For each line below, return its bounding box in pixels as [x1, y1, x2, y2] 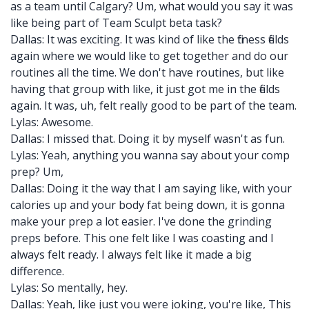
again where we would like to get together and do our [10, 48, 288, 63]
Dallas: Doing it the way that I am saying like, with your [10, 181, 292, 196]
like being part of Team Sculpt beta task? [10, 15, 222, 30]
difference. [10, 263, 64, 279]
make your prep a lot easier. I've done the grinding [10, 214, 272, 229]
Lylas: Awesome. [10, 114, 93, 130]
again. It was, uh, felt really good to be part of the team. [10, 98, 297, 113]
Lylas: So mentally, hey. [10, 280, 128, 295]
